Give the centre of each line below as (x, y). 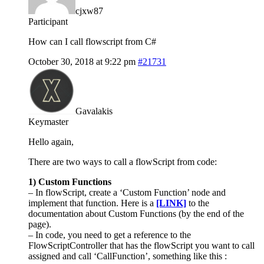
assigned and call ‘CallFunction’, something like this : (128, 256)
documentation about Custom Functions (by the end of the (136, 213)
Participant (48, 21)
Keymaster (48, 121)
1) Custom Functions (70, 181)
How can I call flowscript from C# (92, 41)
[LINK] (171, 203)
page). (40, 224)
